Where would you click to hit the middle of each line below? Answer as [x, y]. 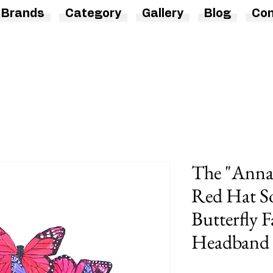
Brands [23, 14]
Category [93, 14]
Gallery [163, 14]
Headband [230, 242]
